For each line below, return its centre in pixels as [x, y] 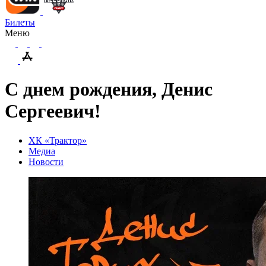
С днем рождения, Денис [109, 89]
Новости [46, 161]
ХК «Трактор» [58, 140]
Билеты [20, 22]
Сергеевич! [53, 111]
